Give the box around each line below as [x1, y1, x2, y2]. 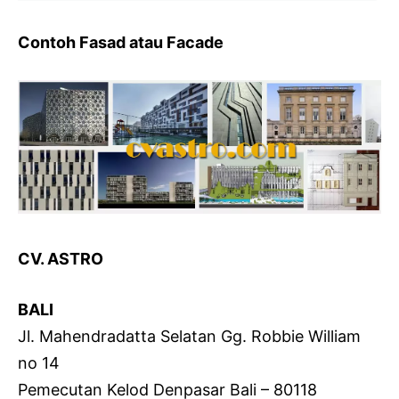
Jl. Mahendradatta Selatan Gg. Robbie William [18, 327, 361, 346]
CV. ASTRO [18, 249, 103, 269]
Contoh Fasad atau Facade [18, 33, 224, 52]
